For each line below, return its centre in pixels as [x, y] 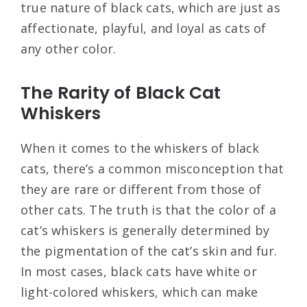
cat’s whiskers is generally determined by [145, 231]
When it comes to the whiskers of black [140, 148]
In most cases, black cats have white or [139, 272]
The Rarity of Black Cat [121, 93]
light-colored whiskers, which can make [139, 292]
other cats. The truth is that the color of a [148, 210]
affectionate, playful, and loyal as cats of [144, 28]
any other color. [69, 49]
